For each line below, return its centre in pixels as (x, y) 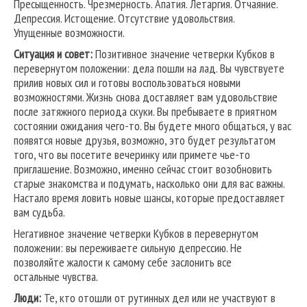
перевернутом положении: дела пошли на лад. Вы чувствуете (149, 69)
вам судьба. (39, 212)
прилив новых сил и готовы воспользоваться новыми (127, 83)
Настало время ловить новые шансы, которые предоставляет (149, 198)
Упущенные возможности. (69, 33)
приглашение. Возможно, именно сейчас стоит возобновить (143, 169)
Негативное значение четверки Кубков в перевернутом (136, 234)
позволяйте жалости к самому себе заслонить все (123, 262)
